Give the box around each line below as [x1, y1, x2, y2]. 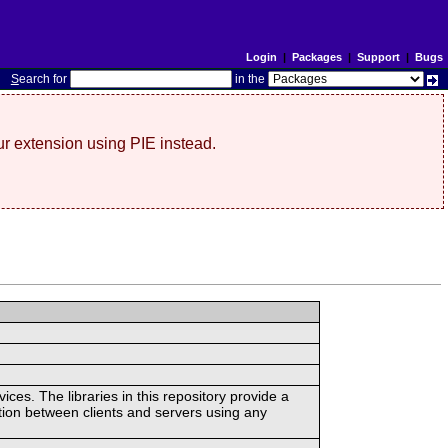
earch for [18, 73, 70, 86]
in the [231, 73, 268, 86]
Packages [291, 51, 342, 63]
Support [356, 51, 400, 63]
